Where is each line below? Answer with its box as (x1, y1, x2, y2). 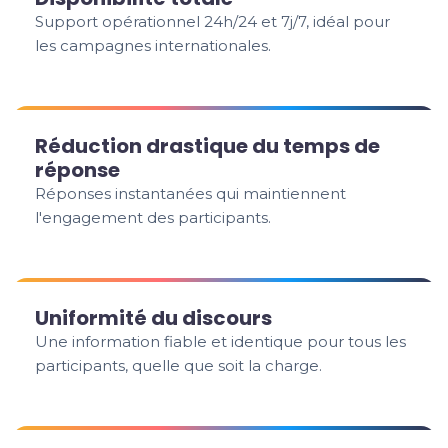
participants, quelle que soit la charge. (35, 356, 323, 375)
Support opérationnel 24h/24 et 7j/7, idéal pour (35, 12, 391, 31)
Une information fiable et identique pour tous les (35, 332, 407, 351)
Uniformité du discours (35, 304, 273, 332)
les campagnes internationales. (35, 36, 272, 55)
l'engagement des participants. (35, 208, 272, 227)
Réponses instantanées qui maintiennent (35, 184, 347, 203)
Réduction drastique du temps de (35, 132, 381, 160)
